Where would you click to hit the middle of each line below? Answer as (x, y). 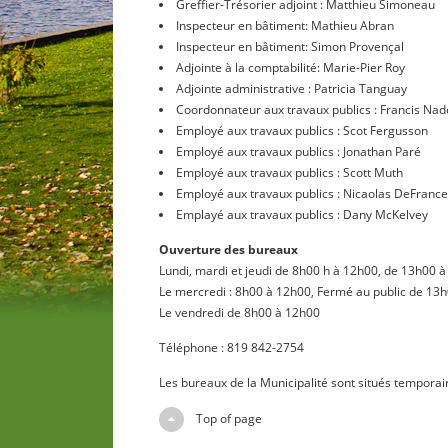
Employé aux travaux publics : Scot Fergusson (301, 130)
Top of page (228, 419)
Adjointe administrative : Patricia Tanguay (291, 88)
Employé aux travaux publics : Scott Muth (289, 172)
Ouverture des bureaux (228, 250)
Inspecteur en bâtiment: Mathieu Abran (284, 25)
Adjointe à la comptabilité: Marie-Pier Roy (290, 67)
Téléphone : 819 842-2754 (231, 348)
